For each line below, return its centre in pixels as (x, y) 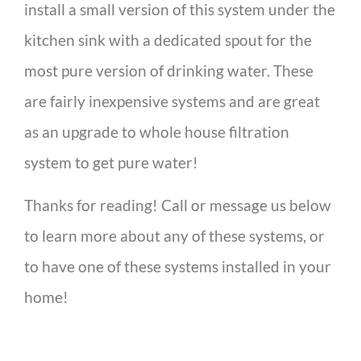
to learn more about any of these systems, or (174, 235)
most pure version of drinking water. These (169, 71)
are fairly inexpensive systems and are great (172, 102)
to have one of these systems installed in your (178, 266)
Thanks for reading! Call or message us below (178, 205)
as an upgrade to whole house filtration (157, 132)
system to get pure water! (111, 163)
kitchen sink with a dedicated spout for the (168, 40)
